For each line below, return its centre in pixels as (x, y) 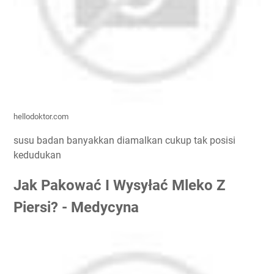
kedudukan (37, 155)
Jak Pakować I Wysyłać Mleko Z (120, 186)
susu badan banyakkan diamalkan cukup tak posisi (124, 140)
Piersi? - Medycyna (76, 208)
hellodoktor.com (41, 116)
